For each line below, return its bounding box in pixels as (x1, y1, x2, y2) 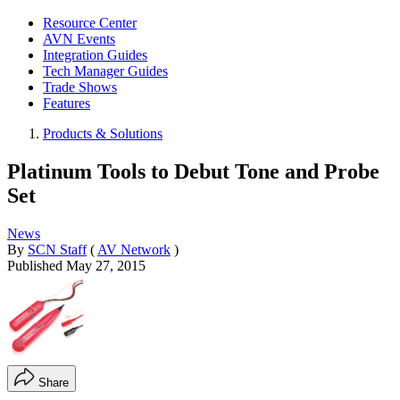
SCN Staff (28, 241, 87, 257)
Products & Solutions (43, 126, 162, 141)
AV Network (97, 241, 171, 257)
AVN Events (43, 31, 115, 46)
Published (7, 257, 66, 273)
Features (43, 96, 90, 111)
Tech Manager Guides (43, 63, 168, 79)
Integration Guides (43, 47, 147, 62)
